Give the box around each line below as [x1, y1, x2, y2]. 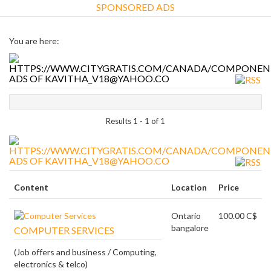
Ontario [171, 211, 201, 221]
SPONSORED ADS [96, 1, 175, 13]
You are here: [9, 36, 59, 46]
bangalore [171, 223, 209, 233]
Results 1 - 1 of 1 [106, 116, 165, 126]
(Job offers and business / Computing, [14, 247, 157, 257]
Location [171, 182, 207, 192]
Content [14, 182, 48, 192]
